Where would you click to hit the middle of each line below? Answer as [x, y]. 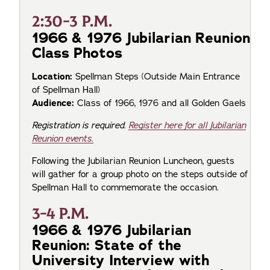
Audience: [55, 103]
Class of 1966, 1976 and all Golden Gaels [162, 103]
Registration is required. [80, 125]
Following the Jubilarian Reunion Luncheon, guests [133, 161]
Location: [52, 76]
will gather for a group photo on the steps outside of [140, 174]
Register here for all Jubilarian [187, 125]
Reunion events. [63, 138]
